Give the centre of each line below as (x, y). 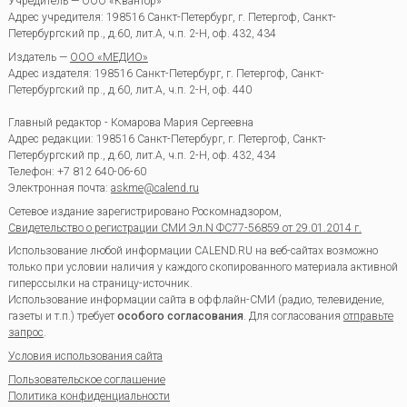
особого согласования (180, 317)
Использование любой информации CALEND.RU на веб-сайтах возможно (193, 251)
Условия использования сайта (85, 356)
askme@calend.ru (154, 188)
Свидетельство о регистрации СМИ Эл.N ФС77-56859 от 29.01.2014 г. (184, 228)
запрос (25, 333)
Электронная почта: (59, 188)
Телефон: (32, 171)
